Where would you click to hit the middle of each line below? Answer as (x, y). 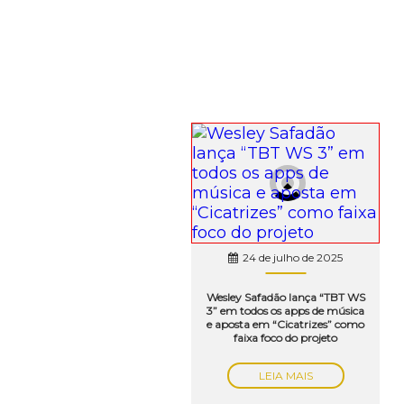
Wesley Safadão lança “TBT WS (285, 298)
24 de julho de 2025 (293, 258)
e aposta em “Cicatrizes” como (286, 325)
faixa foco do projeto (286, 338)
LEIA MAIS (285, 376)
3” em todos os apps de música (286, 311)
